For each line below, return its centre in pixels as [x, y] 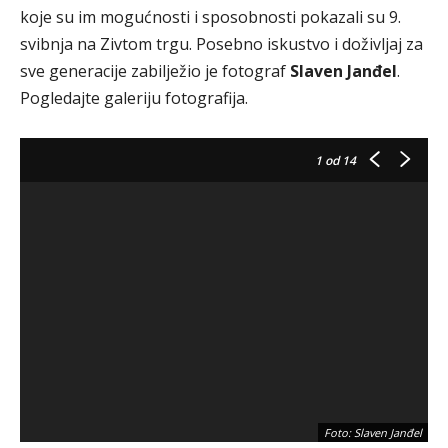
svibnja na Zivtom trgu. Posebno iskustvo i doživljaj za [221, 44]
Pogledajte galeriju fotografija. [134, 98]
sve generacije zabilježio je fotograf [155, 71]
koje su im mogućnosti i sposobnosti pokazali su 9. [210, 17]
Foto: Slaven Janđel [373, 432]
